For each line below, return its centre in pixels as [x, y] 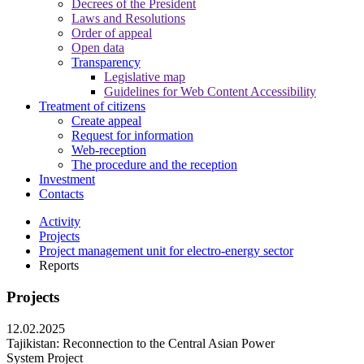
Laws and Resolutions [128, 19]
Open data [98, 48]
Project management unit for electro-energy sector [166, 251]
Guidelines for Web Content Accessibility [210, 92]
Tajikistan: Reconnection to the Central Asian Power [141, 343]
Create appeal [106, 121]
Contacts [61, 194]
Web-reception [109, 150]
